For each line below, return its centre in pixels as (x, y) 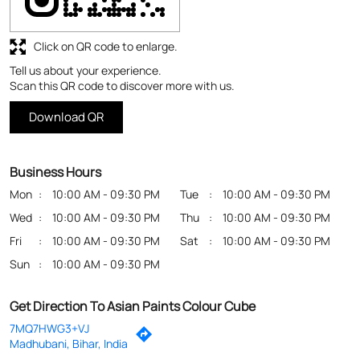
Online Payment (50, 329)
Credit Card (39, 283)
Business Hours (55, 24)
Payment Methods (63, 237)
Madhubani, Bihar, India (69, 195)
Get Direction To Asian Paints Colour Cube (133, 158)
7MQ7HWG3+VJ (49, 180)
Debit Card (37, 306)
